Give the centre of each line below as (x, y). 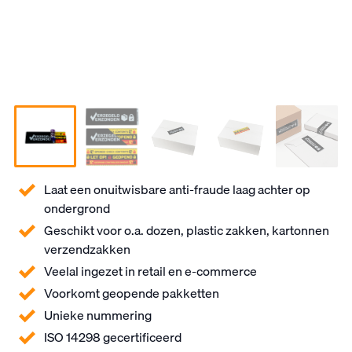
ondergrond (77, 209)
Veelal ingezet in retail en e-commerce (150, 271)
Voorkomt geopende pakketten (132, 293)
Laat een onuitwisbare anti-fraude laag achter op (177, 190)
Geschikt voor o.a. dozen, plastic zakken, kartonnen (187, 231)
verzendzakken (87, 249)
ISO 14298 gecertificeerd (113, 337)
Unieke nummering (98, 315)
